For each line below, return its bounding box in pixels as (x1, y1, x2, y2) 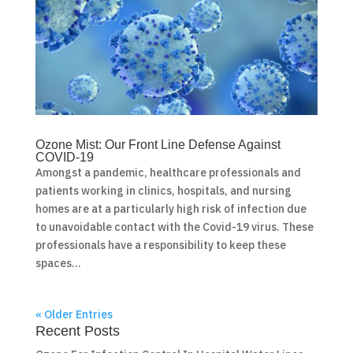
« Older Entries (35, 307, 113, 321)
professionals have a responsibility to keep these (35, 237, 286, 252)
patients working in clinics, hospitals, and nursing (35, 183, 292, 198)
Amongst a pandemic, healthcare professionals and (35, 165, 301, 180)
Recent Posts (35, 322, 120, 339)
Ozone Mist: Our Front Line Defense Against (35, 137, 281, 151)
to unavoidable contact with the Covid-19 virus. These (35, 219, 314, 234)
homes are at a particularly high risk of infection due (35, 201, 307, 216)
